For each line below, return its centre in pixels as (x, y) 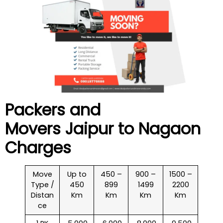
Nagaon (169, 128)
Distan (42, 195)
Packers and (53, 110)
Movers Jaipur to (72, 128)
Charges (38, 147)
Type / (42, 184)
